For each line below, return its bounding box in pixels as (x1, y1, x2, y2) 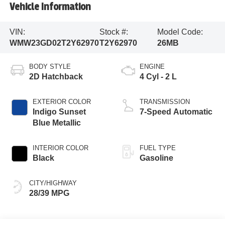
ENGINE (140, 63, 165, 71)
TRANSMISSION (140, 98, 190, 106)
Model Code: (157, 27, 203, 36)
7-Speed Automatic (140, 107, 212, 117)
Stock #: (99, 27, 129, 36)
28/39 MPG (29, 189, 69, 198)
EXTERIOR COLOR (32, 98, 91, 106)
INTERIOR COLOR (32, 144, 88, 152)
